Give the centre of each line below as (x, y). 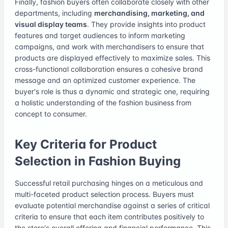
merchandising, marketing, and (149, 13)
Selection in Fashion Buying (98, 161)
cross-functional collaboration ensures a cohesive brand (109, 69)
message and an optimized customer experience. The (105, 80)
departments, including (54, 13)
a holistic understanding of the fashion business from (103, 102)
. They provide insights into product (146, 24)
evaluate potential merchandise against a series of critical (112, 205)
